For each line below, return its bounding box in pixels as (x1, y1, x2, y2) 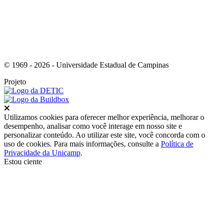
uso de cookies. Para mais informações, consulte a (4, 140, 161, 148)
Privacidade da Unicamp (4, 148, 80, 157)
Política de (161, 140, 193, 148)
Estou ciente (4, 157, 42, 166)
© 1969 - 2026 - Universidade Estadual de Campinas (4, 61, 169, 70)
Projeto (4, 77, 26, 86)
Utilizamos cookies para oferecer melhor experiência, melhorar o (4, 113, 204, 122)
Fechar (9, 104, 42, 112)
